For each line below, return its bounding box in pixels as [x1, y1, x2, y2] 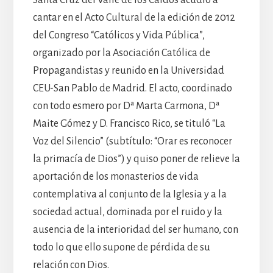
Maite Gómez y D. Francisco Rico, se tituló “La [32, 118, 225, 129]
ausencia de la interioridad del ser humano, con [32, 224, 238, 235]
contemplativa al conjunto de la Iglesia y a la [32, 188, 227, 200]
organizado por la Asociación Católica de [32, 47, 210, 58]
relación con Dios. [32, 259, 109, 271]
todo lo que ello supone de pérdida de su [32, 241, 210, 253]
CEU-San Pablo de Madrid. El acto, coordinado [32, 82, 232, 94]
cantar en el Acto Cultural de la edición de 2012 [32, 12, 235, 23]
